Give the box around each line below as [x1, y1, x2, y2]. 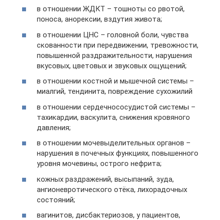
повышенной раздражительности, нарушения [37, 51, 192, 60]
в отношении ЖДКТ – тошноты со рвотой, [37, 4, 185, 14]
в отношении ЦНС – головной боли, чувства [37, 30, 189, 39]
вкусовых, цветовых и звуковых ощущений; [37, 61, 187, 70]
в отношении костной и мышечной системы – [37, 77, 194, 86]
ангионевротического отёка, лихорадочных [37, 185, 187, 194]
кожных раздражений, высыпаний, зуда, [37, 174, 174, 184]
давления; [37, 123, 71, 132]
